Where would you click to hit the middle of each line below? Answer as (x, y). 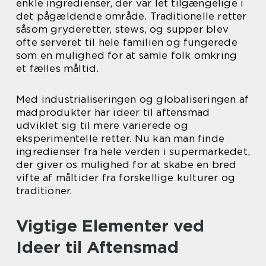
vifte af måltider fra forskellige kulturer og (126, 178)
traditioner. (44, 191)
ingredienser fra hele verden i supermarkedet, (133, 151)
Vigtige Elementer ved (110, 226)
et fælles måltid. (58, 68)
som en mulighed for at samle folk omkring (127, 55)
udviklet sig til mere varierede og (102, 125)
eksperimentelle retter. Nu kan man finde (121, 138)
